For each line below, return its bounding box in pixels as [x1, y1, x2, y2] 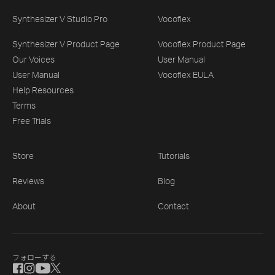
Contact [158, 202, 190, 211]
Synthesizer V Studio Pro [12, 15, 107, 24]
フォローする [12, 254, 56, 261]
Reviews [12, 177, 44, 186]
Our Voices [12, 55, 55, 64]
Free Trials [12, 117, 51, 126]
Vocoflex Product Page [158, 40, 246, 49]
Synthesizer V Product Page [12, 40, 120, 49]
